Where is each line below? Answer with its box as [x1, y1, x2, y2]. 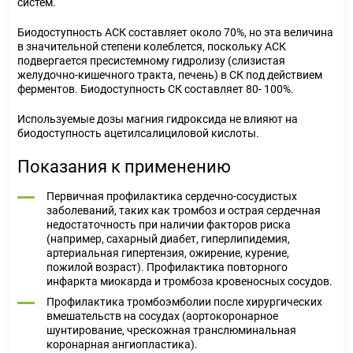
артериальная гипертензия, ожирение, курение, [46, 247, 289, 259]
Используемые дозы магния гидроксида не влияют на [17, 113, 298, 125]
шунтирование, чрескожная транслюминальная [46, 324, 296, 336]
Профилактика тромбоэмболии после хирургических [46, 295, 322, 308]
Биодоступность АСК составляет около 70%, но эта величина [17, 26, 333, 39]
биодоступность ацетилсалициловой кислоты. [17, 127, 259, 139]
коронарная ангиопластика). [46, 338, 198, 351]
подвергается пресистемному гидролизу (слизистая [17, 54, 285, 67]
